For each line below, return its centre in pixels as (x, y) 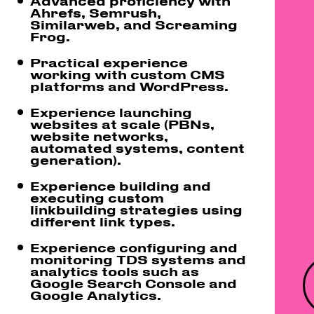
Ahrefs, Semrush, (96, 12)
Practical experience (109, 62)
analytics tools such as (115, 271)
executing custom (97, 197)
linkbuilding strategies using (137, 209)
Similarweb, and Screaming (134, 24)
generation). (76, 159)
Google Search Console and (134, 283)
